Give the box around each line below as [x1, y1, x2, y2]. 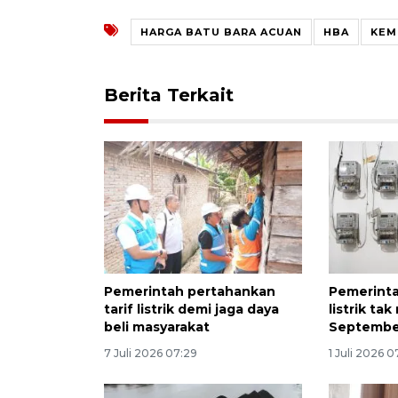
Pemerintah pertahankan [104, 283, 275, 299]
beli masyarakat [104, 318, 210, 335]
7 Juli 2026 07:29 [104, 346, 197, 360]
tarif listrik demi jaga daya [104, 300, 279, 317]
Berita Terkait [104, 84, 234, 106]
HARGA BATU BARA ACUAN [140, 25, 302, 38]
